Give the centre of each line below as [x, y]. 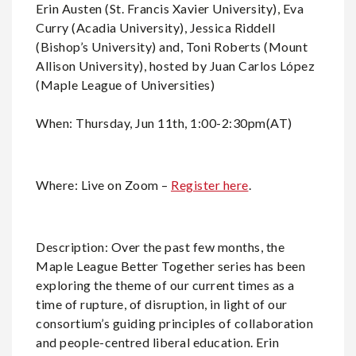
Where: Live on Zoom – [103, 185]
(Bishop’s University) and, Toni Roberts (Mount [172, 46]
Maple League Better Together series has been [170, 266]
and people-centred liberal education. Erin [157, 342]
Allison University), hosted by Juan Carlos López [175, 66]
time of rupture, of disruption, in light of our [162, 304]
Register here [210, 185]
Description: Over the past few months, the [160, 247]
